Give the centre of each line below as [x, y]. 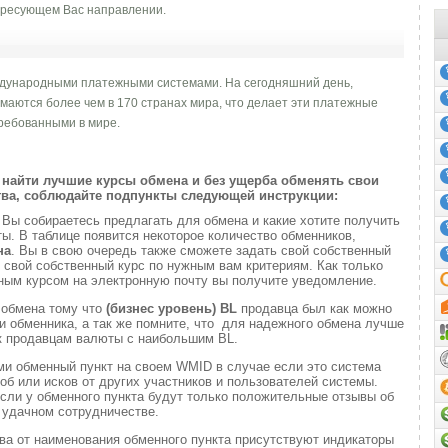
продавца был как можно [316, 308]
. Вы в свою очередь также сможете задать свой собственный [200, 250]
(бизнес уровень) [161, 308]
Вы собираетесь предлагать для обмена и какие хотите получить [201, 220]
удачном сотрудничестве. [80, 411]
